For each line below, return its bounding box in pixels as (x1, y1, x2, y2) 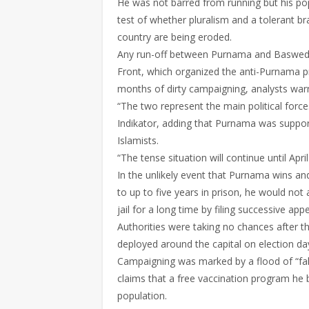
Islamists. (117, 134, 159, 147)
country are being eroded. (117, 30, 232, 43)
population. (117, 289, 167, 302)
